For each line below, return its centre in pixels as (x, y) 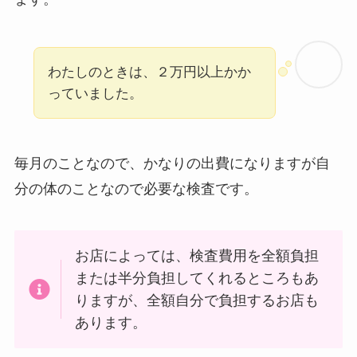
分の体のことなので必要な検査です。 (136, 188)
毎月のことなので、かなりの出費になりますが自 (172, 163)
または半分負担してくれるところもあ (197, 278)
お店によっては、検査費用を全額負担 (197, 255)
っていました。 (95, 94)
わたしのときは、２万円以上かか (149, 73)
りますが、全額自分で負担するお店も (197, 300)
